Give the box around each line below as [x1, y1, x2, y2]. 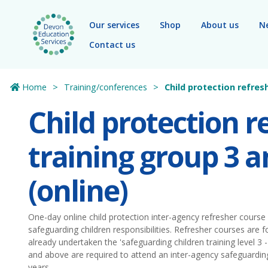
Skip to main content [19, 9, 108, 20]
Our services [89, 19, 139, 31]
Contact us [89, 38, 135, 50]
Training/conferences [64, 81, 148, 93]
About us [201, 19, 239, 31]
